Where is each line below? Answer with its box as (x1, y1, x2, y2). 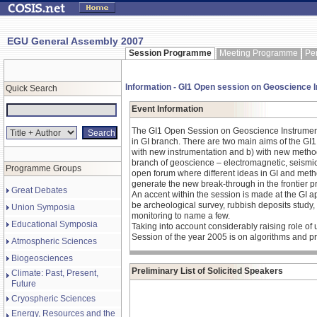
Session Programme (129, 48, 212, 58)
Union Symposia (11, 202, 75, 212)
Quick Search (6, 83, 57, 93)
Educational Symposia (11, 219, 98, 229)
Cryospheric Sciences (11, 294, 96, 304)
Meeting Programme (219, 48, 298, 58)
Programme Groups (6, 163, 81, 173)
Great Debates (11, 185, 67, 195)
